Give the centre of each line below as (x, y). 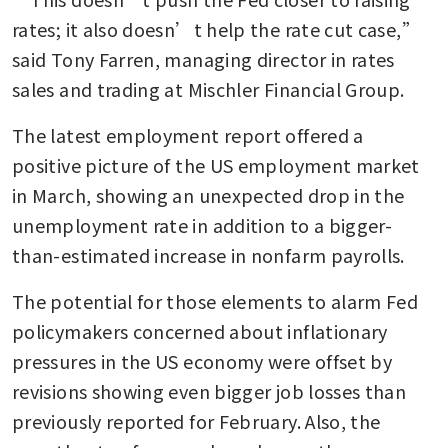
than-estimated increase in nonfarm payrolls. (208, 254)
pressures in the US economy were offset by (202, 360)
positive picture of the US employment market (216, 164)
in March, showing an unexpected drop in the (208, 194)
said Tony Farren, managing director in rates (203, 58)
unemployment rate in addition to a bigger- (202, 224)
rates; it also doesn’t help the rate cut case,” (216, 28)
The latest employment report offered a (188, 134)
